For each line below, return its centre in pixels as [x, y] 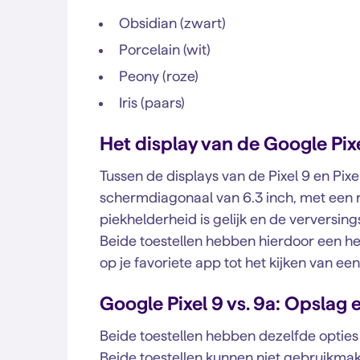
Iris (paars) [152, 102]
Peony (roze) [159, 76]
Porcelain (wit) [165, 49]
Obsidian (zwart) [172, 23]
